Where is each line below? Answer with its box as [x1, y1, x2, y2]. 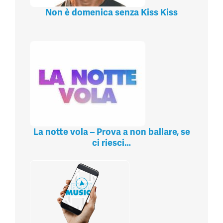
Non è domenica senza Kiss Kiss [45, 6, 178, 18]
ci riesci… [92, 137, 131, 149]
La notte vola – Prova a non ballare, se [33, 126, 190, 138]
